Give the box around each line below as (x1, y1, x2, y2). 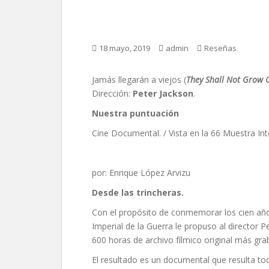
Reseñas (204, 43, 237, 53)
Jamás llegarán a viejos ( (92, 74, 186, 85)
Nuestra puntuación (92, 107, 179, 119)
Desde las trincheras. (92, 187, 184, 198)
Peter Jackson (133, 88, 193, 99)
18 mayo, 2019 (99, 43, 150, 53)
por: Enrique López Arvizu (92, 167, 190, 178)
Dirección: (92, 88, 133, 99)
